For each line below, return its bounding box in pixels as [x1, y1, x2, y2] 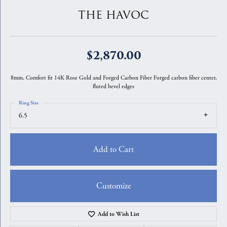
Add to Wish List [98, 210, 140, 218]
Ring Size [19, 100, 39, 106]
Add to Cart [93, 143, 134, 155]
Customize [96, 180, 131, 192]
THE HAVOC [78, 8, 149, 23]
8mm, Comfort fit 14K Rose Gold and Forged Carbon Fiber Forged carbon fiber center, [10, 74, 217, 82]
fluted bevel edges [93, 83, 134, 90]
